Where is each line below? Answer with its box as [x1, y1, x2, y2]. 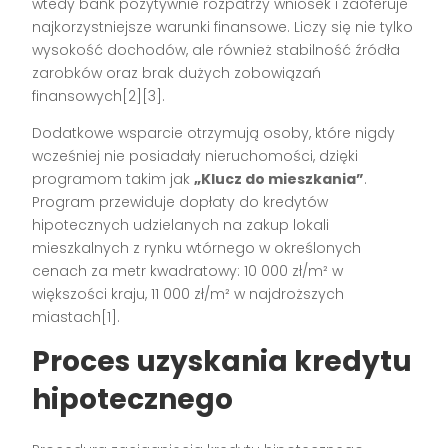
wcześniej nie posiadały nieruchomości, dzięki [32, 146, 359, 167]
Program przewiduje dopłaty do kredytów [32, 192, 329, 213]
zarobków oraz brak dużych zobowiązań [32, 63, 322, 84]
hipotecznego [32, 380, 234, 420]
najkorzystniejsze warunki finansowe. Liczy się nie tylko [32, 17, 414, 38]
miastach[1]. [32, 307, 121, 328]
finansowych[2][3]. [32, 86, 166, 107]
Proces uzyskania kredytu [32, 342, 413, 382]
